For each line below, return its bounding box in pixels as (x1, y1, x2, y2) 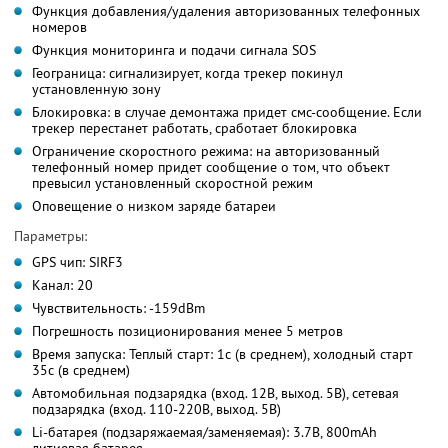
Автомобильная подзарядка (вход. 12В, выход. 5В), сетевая (32, 383, 399, 402)
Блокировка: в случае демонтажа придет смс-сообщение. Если (32, 102, 422, 121)
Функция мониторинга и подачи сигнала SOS (32, 40, 316, 59)
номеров (32, 17, 87, 36)
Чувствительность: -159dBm (32, 298, 205, 317)
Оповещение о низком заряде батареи (32, 196, 276, 215)
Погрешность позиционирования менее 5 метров (32, 321, 343, 340)
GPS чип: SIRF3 (32, 252, 123, 271)
